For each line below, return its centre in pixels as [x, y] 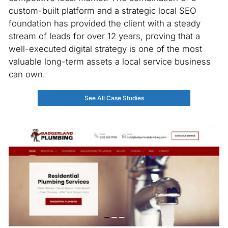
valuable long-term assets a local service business [109, 61]
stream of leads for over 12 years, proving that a [104, 36]
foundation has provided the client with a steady [104, 23]
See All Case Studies [114, 98]
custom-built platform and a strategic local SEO [102, 10]
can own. [27, 74]
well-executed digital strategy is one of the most [105, 49]
